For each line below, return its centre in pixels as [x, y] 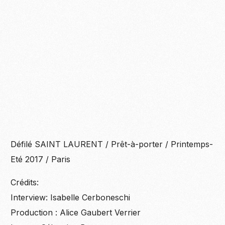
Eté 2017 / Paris [41, 159]
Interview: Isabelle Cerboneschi [71, 198]
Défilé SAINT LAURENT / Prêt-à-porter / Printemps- [112, 144]
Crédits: [25, 183]
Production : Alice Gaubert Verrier [76, 213]
